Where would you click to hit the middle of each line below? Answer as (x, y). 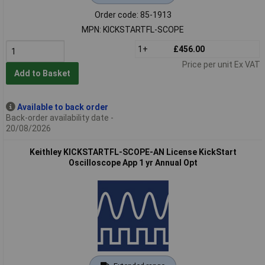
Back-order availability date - (59, 117)
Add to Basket (42, 74)
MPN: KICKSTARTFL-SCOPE (133, 29)
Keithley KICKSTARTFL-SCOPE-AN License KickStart (133, 152)
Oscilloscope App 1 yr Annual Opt (133, 162)
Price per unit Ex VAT (221, 64)
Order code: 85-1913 (133, 14)
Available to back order (62, 107)
